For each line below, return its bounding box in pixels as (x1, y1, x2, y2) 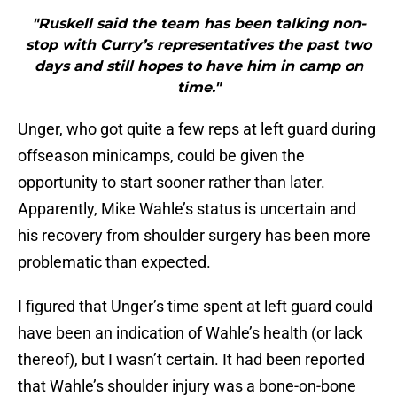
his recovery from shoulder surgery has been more (18, 226, 370, 245)
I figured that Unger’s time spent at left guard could (18, 297, 373, 316)
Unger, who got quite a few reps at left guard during (18, 120, 376, 139)
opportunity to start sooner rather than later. (18, 173, 325, 192)
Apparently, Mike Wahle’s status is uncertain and (18, 199, 356, 219)
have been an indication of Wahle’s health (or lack (18, 323, 362, 343)
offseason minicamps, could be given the (18, 146, 305, 166)
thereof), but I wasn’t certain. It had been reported (18, 350, 365, 370)
